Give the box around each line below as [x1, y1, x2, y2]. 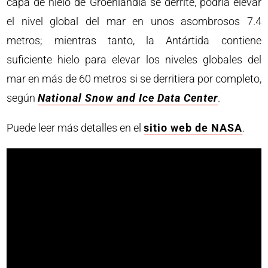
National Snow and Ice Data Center [38, 91, 218, 104]
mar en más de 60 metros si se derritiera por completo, [7, 72, 261, 85]
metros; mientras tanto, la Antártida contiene [7, 33, 261, 47]
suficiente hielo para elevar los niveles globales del [7, 53, 261, 66]
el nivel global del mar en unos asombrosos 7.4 [7, 14, 261, 28]
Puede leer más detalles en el [7, 121, 144, 134]
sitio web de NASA [144, 121, 243, 134]
